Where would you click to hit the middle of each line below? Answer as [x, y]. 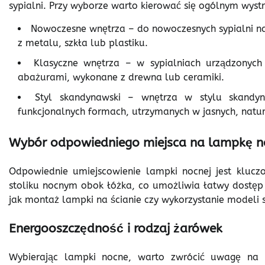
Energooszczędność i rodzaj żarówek [116, 228]
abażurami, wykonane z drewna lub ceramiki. [121, 77]
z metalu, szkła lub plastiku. [83, 43]
